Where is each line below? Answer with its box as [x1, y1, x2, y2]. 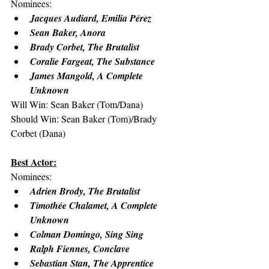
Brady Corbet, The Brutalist [30, 40, 139, 53]
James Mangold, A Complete [30, 69, 145, 82]
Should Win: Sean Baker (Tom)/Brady [11, 112, 159, 125]
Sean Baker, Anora [30, 26, 106, 39]
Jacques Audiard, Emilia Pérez [30, 11, 151, 25]
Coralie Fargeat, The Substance [30, 55, 155, 68]
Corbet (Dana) [11, 127, 65, 139]
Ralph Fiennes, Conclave [30, 242, 130, 255]
